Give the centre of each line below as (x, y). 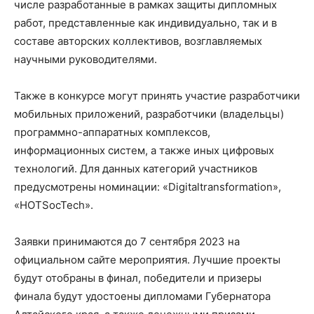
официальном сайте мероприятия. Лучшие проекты (147, 260)
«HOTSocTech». (54, 205)
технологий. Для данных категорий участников (136, 169)
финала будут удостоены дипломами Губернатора (142, 296)
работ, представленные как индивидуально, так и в (145, 23)
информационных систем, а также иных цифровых (144, 150)
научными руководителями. (86, 59)
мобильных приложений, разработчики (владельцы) (149, 114)
